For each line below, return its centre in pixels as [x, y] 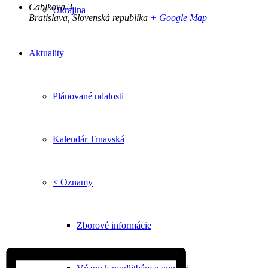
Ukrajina [69, 10]
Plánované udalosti [88, 96]
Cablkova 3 [51, 7]
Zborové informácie [114, 225]
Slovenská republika [110, 17]
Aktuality [46, 53]
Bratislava [48, 17]
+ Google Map [179, 17]
